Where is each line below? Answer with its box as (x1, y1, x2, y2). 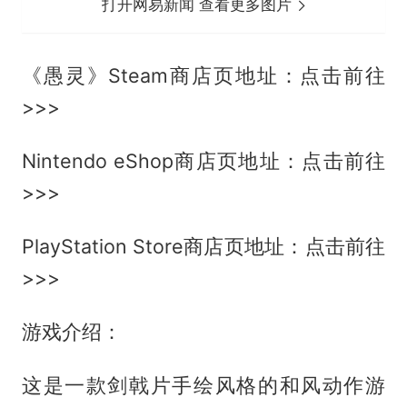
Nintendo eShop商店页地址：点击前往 (21, 149, 386, 174)
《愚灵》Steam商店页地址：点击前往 (21, 64, 386, 88)
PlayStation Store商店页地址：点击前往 (21, 233, 386, 258)
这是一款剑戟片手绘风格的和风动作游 (21, 372, 386, 397)
